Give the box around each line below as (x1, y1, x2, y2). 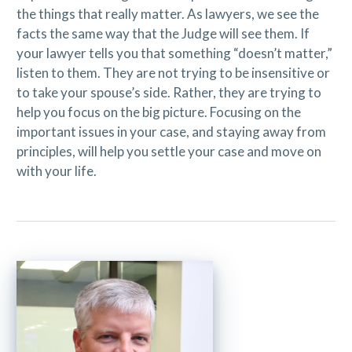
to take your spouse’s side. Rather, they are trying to (16, 84, 321, 101)
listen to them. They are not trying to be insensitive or (16, 64, 330, 82)
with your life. (16, 163, 97, 180)
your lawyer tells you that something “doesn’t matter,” (16, 45, 332, 62)
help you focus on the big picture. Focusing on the (16, 104, 301, 121)
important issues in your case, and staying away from (16, 123, 326, 141)
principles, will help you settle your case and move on (16, 143, 321, 160)
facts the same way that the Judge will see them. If (16, 25, 310, 42)
